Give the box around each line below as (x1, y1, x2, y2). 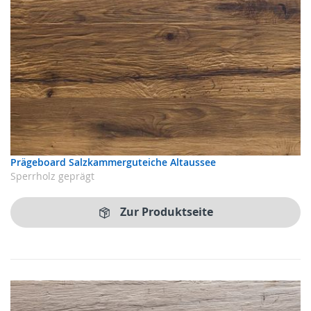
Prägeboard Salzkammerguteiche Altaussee (10, 155, 216, 169)
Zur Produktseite (120, 204, 213, 220)
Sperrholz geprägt (10, 169, 94, 183)
